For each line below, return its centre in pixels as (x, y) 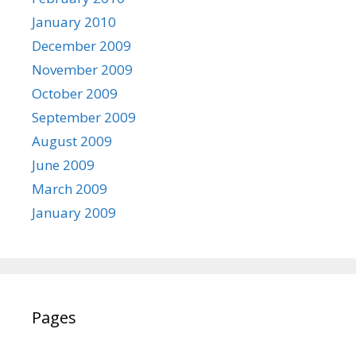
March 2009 (70, 188)
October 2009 (75, 93)
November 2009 (82, 69)
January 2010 (74, 21)
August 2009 (72, 141)
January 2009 (74, 212)
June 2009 (63, 164)
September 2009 (84, 117)
